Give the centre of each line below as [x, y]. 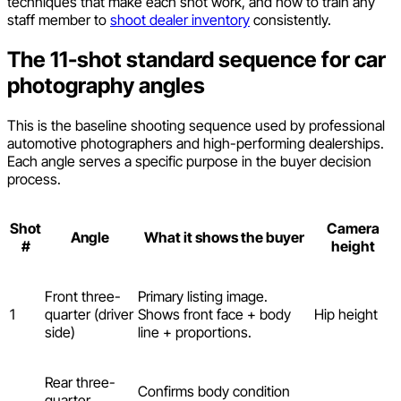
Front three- [83, 296]
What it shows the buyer [224, 237]
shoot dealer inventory [180, 19]
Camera [353, 228]
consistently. [290, 19]
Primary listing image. [203, 296]
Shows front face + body [214, 314]
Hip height [346, 314]
